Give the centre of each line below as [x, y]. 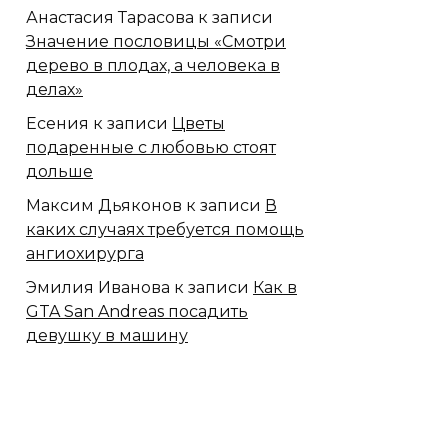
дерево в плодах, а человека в [153, 66]
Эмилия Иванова [98, 288]
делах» [54, 90]
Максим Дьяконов [104, 206]
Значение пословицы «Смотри [156, 42]
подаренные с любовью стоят [151, 148]
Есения [57, 124]
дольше [59, 172]
